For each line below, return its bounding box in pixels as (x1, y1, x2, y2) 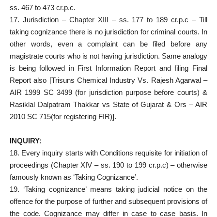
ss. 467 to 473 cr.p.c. (10, 3, 76, 12)
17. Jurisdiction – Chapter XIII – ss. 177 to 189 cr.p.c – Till (10, 15, 207, 24)
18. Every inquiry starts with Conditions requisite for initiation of (10, 148, 207, 157)
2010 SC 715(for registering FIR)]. (10, 112, 116, 121)
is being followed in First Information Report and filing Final (10, 63, 207, 72)
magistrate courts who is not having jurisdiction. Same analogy (10, 51, 207, 60)
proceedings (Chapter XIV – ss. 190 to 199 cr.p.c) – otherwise (10, 160, 207, 169)
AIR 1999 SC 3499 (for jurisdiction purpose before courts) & (10, 88, 207, 96)
